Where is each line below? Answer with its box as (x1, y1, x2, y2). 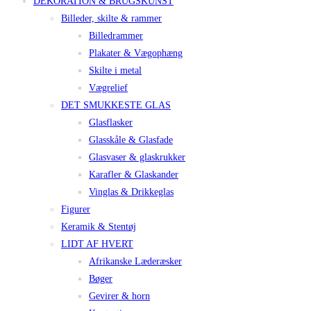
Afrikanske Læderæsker (89, 255, 182, 267)
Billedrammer (89, 30, 143, 41)
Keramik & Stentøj (61, 221, 136, 232)
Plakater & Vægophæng (89, 47, 183, 58)
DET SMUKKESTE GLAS (61, 99, 171, 110)
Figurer (61, 203, 90, 215)
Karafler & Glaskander (89, 169, 178, 180)
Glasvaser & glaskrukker (89, 151, 185, 162)
